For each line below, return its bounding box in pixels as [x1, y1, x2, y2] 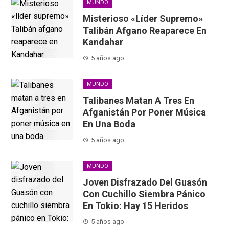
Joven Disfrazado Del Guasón [83, 177, 208, 188]
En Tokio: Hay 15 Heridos [83, 200, 189, 212]
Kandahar [83, 37, 124, 48]
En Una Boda [83, 119, 136, 130]
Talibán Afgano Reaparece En [83, 25, 207, 36]
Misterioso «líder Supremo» [83, 13, 203, 25]
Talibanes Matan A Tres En [83, 95, 195, 106]
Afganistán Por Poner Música [83, 107, 207, 118]
